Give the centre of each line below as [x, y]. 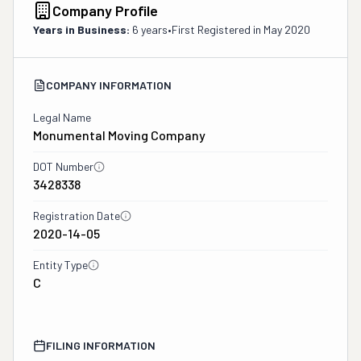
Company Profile [105, 10]
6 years [150, 29]
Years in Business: [81, 29]
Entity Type [60, 265]
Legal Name [62, 117]
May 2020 [287, 29]
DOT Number [63, 166]
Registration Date [77, 216]
